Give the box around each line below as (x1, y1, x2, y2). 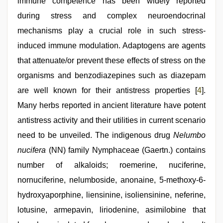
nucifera (17, 146, 46, 154)
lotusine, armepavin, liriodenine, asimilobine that (17, 206, 206, 214)
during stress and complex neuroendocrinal (17, 11, 206, 20)
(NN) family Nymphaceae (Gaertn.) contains (46, 146, 206, 154)
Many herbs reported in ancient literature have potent (17, 101, 206, 110)
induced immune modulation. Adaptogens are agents (17, 41, 206, 50)
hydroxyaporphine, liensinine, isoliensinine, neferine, (17, 191, 206, 199)
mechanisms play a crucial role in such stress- (17, 26, 206, 35)
